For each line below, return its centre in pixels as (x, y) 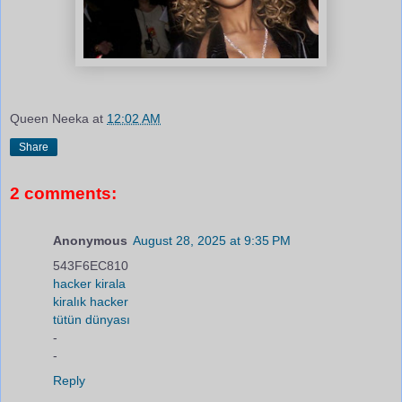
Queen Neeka (49, 118)
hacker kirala (89, 283)
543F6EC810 (91, 265)
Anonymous (90, 240)
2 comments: (63, 194)
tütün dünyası (92, 319)
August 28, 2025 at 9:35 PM (212, 240)
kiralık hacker (91, 301)
